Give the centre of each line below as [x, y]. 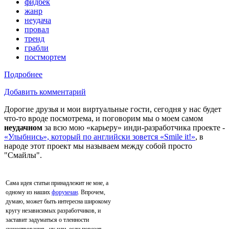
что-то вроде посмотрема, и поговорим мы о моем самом [104, 119]
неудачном [23, 128]
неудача [38, 20]
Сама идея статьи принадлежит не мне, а [57, 183]
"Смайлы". [23, 155]
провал [37, 30]
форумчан [65, 192]
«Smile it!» [178, 137]
